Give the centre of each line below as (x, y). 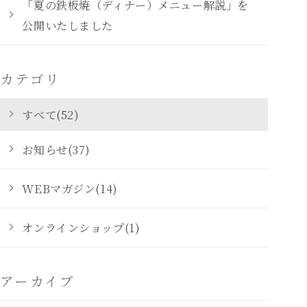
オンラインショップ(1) (81, 228)
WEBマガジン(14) (70, 189)
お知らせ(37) (57, 150)
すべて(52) (51, 114)
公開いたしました (68, 25)
